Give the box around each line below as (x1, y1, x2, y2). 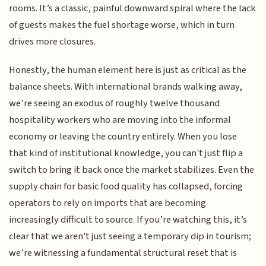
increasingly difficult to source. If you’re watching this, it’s (9, 213, 248, 227)
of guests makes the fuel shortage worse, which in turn (9, 17, 235, 32)
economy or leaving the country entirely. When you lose (9, 129, 237, 144)
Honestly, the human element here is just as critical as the (9, 63, 247, 78)
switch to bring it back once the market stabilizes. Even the (9, 163, 255, 178)
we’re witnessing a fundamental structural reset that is (9, 246, 237, 261)
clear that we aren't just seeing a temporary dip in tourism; (9, 229, 252, 244)
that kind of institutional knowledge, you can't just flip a (9, 146, 243, 161)
